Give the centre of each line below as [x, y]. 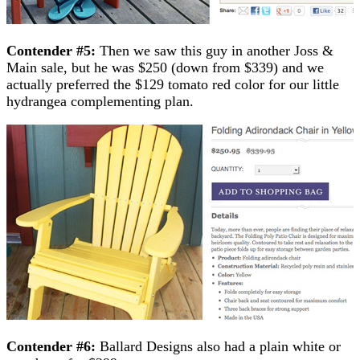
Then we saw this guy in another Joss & [215, 50]
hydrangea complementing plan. [100, 101]
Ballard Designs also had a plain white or [218, 346]
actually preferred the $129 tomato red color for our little [173, 84]
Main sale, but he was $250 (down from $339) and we [165, 67]
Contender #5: [51, 50]
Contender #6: [51, 346]
